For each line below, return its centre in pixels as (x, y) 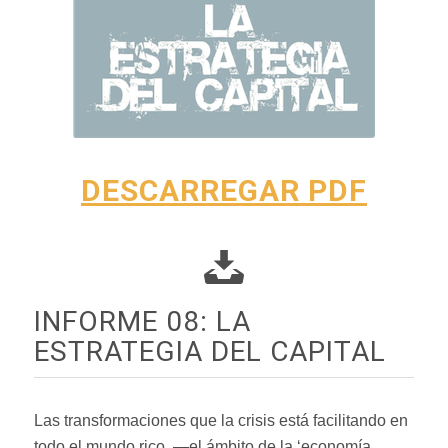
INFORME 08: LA (142, 321)
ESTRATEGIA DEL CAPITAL (209, 351)
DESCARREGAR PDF (223, 190)
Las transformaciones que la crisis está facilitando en (220, 420)
